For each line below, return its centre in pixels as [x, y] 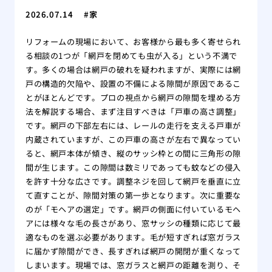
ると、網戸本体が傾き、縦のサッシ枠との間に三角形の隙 [133, 154]
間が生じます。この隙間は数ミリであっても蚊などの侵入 [133, 168]
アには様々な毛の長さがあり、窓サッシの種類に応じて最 [133, 223]
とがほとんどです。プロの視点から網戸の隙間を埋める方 [133, 98]
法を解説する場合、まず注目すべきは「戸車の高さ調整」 [133, 112]
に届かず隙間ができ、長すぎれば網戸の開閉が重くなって [133, 251]
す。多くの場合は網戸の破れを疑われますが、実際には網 [133, 70]
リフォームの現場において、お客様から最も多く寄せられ [133, 42]
